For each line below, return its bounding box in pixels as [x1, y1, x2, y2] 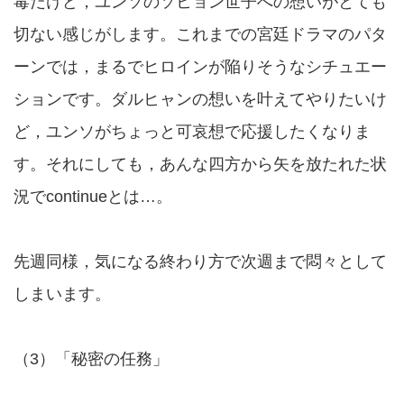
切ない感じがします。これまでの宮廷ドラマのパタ [14, 25, 387, 43]
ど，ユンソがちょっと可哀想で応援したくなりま [14, 123, 371, 141]
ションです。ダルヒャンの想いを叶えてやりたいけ [14, 90, 387, 108]
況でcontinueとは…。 [14, 188, 172, 206]
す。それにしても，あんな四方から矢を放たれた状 [14, 155, 387, 173]
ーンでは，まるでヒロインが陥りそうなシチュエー [14, 58, 387, 76]
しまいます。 [14, 285, 111, 303]
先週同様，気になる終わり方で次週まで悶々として [14, 252, 387, 271]
